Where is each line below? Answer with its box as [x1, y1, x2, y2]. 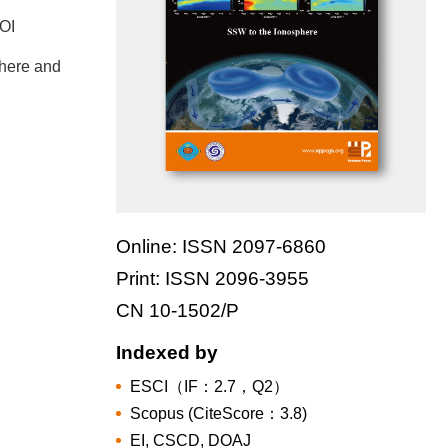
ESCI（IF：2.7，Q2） [130, 377, 289, 395]
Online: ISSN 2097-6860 [116, 235, 326, 257]
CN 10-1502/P [116, 299, 239, 321]
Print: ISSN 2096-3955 [116, 267, 314, 289]
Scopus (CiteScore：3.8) [130, 404, 307, 422]
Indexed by [116, 341, 218, 363]
